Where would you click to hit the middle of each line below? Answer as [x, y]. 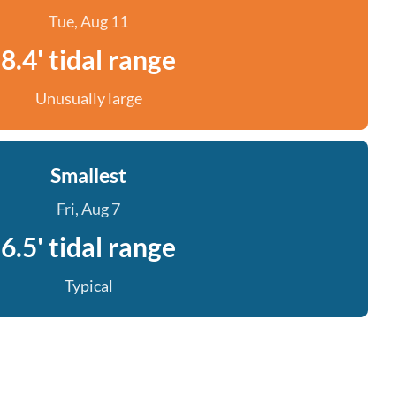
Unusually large [88, 98]
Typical [88, 286]
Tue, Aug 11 [88, 21]
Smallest [88, 175]
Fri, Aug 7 [88, 209]
